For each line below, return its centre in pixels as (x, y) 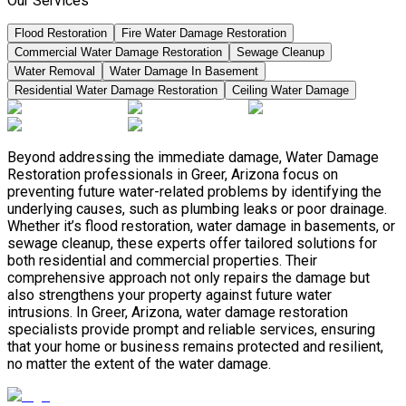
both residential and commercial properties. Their (162, 261)
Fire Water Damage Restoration (204, 34)
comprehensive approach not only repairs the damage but (188, 278)
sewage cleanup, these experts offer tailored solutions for (192, 244)
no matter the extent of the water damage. (139, 364)
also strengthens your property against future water (169, 295)
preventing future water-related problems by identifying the (194, 192)
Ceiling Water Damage (290, 91)
